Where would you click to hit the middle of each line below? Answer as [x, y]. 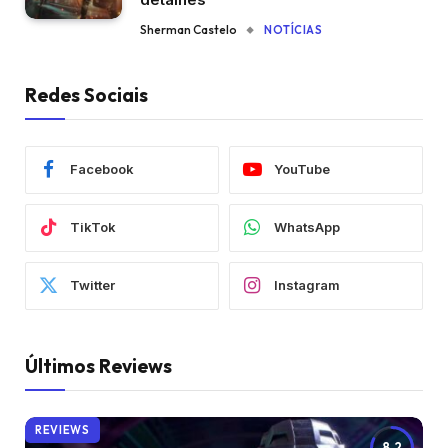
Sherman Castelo [188, 29]
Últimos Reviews [98, 365]
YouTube [302, 169]
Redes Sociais [86, 94]
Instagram [307, 285]
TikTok [93, 227]
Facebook [102, 169]
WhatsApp [307, 227]
